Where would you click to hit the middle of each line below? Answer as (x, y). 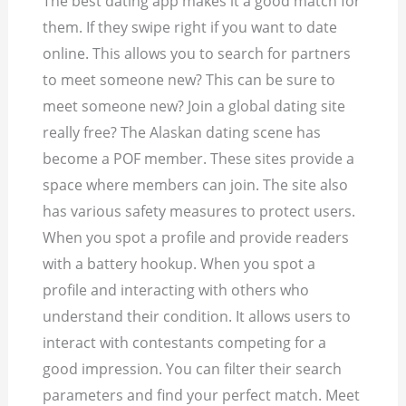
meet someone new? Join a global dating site (194, 106)
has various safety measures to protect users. (199, 212)
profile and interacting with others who (176, 290)
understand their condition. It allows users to (197, 317)
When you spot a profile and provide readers (196, 238)
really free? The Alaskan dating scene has (182, 133)
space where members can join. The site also (196, 185)
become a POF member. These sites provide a (199, 159)
